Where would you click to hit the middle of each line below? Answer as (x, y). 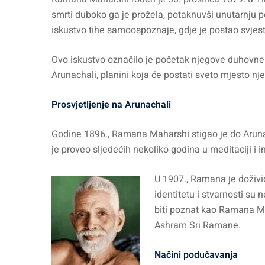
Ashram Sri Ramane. (198, 225)
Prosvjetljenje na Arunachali (111, 105)
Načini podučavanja (196, 255)
